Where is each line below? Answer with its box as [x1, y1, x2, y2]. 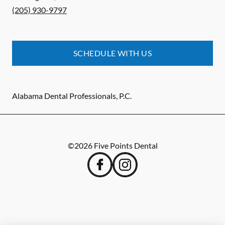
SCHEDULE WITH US [73, 48, 152, 58]
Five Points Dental [93, 141, 158, 150]
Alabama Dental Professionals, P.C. [12, 91, 132, 100]
